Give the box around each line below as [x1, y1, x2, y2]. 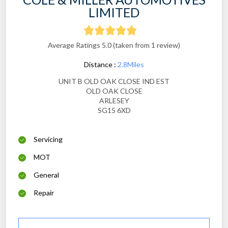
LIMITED [89, 5, 139, 20]
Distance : [84, 60, 118, 69]
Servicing [34, 135, 63, 144]
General [34, 170, 59, 180]
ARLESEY [99, 96, 129, 105]
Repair [34, 188, 54, 197]
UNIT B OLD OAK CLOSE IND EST [59, 77, 169, 86]
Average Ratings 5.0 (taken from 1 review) [48, 41, 180, 50]
